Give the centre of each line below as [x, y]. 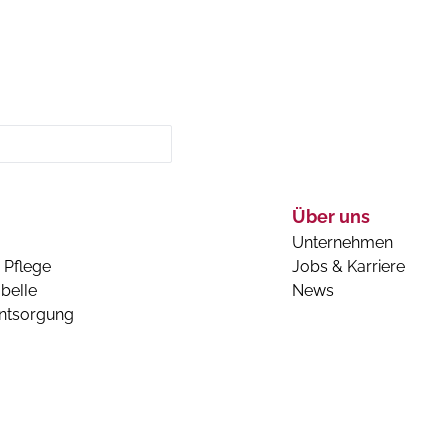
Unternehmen [342, 243]
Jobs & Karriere [348, 267]
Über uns [331, 217]
